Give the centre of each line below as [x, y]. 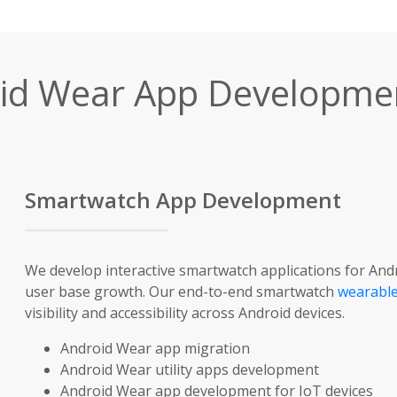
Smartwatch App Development [183, 200]
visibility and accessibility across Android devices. [184, 313]
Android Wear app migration [155, 348]
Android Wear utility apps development [189, 370]
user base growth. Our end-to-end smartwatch [181, 292]
